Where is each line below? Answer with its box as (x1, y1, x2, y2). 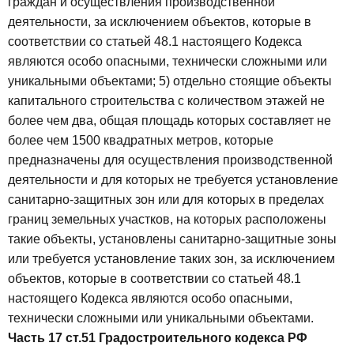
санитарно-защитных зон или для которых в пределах (8, 193, 324, 207)
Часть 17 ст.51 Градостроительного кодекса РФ (8, 331, 307, 345)
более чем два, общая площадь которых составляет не (8, 114, 331, 128)
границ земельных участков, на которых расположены (8, 213, 326, 227)
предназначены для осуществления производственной (8, 153, 333, 168)
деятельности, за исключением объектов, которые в (8, 15, 311, 29)
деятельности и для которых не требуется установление (8, 173, 338, 187)
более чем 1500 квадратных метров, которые (8, 134, 273, 148)
